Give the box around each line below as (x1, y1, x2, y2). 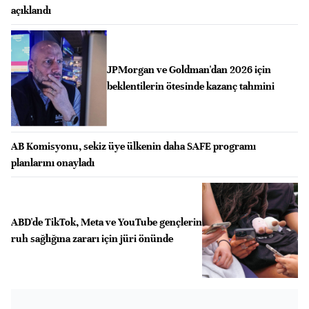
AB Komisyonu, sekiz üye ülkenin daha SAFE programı (11, 139, 256, 152)
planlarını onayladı (11, 156, 94, 169)
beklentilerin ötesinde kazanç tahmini (106, 80, 275, 93)
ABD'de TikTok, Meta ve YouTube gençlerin (11, 215, 202, 228)
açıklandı (11, 4, 51, 17)
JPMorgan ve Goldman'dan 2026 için (106, 63, 271, 77)
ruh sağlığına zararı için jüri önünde (11, 232, 173, 245)
